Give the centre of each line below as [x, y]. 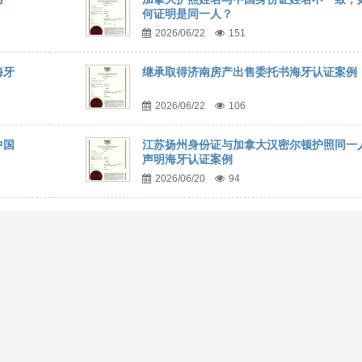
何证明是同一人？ [187, 14]
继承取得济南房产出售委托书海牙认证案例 [249, 72]
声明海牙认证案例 [187, 159]
